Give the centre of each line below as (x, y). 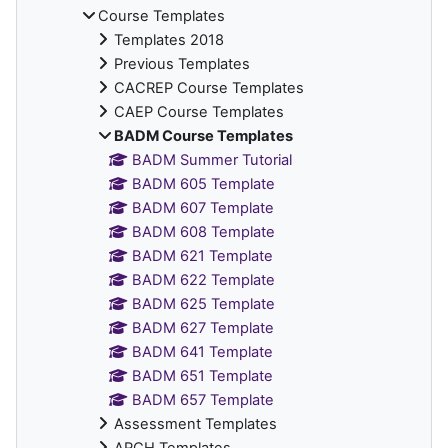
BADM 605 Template (204, 183)
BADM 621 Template (203, 255)
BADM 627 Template (203, 327)
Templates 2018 (169, 39)
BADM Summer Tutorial (212, 159)
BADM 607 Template (203, 207)
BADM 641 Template (203, 351)
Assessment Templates (195, 423)
